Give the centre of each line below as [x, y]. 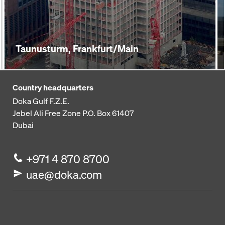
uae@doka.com [64, 175]
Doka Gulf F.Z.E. [41, 101]
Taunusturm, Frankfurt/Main [77, 49]
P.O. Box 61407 [108, 113]
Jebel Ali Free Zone [47, 113]
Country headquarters [53, 87]
